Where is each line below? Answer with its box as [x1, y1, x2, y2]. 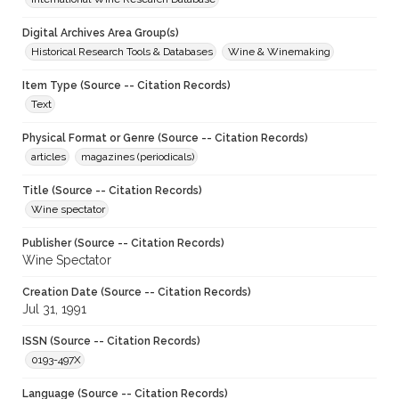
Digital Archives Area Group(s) [22, 27, 179, 40]
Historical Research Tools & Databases [31, 45, 213, 59]
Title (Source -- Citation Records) [22, 184, 202, 198]
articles [31, 151, 66, 164]
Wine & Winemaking [228, 45, 330, 59]
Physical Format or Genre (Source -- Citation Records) [22, 132, 308, 145]
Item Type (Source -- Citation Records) [22, 79, 231, 93]
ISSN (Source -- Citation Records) [22, 335, 200, 348]
